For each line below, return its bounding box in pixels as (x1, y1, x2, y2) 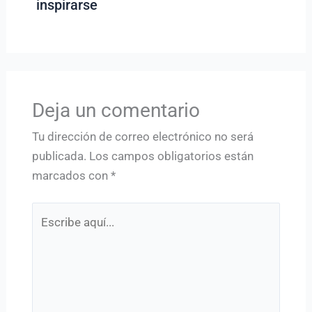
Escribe (31, 205, 71, 219)
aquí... (31, 224, 62, 239)
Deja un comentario (31, 98, 200, 122)
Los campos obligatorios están (88, 148, 253, 163)
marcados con (31, 168, 111, 182)
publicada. (31, 148, 86, 163)
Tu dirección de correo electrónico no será (31, 129, 253, 143)
